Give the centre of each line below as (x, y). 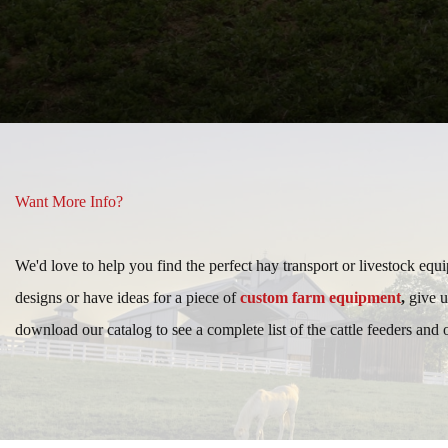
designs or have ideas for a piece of (127, 298)
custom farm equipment (320, 298)
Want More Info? (69, 202)
